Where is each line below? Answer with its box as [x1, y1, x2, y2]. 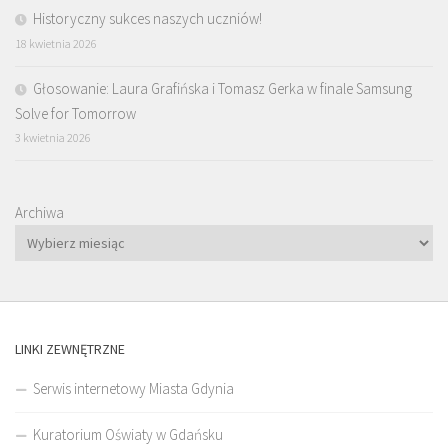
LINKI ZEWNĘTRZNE [15, 339, 125, 358]
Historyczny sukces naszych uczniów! [33, 8, 262, 28]
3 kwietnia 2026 [15, 129, 91, 145]
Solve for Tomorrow [15, 103, 136, 123]
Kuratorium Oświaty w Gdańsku [33, 424, 223, 444]
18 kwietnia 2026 [15, 35, 97, 51]
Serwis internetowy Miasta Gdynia [33, 378, 234, 398]
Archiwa [15, 202, 64, 222]
